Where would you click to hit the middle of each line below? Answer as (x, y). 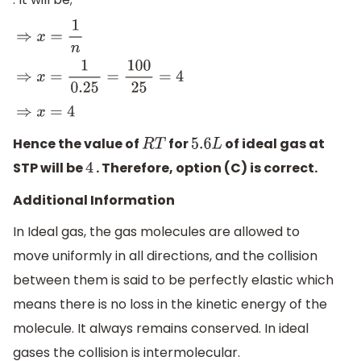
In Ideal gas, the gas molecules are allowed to (156, 232)
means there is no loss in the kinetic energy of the (170, 305)
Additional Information (94, 200)
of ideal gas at (274, 144)
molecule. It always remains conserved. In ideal (161, 329)
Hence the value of (77, 144)
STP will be (49, 168)
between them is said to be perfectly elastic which (173, 280)
